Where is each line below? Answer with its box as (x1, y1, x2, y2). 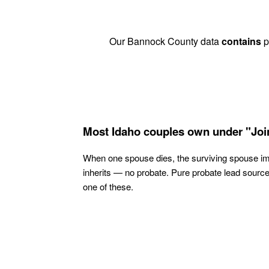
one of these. (83, 180, 133, 193)
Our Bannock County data (109, 34, 222, 49)
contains (221, 34, 261, 49)
